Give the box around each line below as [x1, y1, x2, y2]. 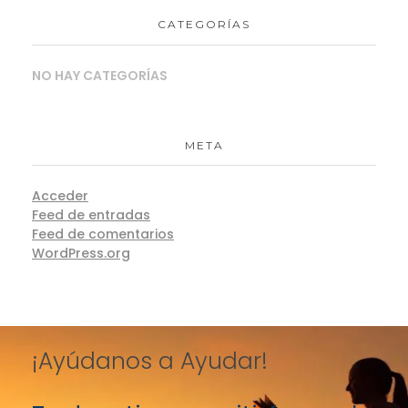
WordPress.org [32, 243, 130, 262]
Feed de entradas [32, 205, 150, 224]
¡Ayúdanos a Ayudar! [32, 344, 268, 377]
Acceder [32, 186, 88, 205]
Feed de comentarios [32, 224, 174, 243]
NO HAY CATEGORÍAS [32, 66, 168, 85]
